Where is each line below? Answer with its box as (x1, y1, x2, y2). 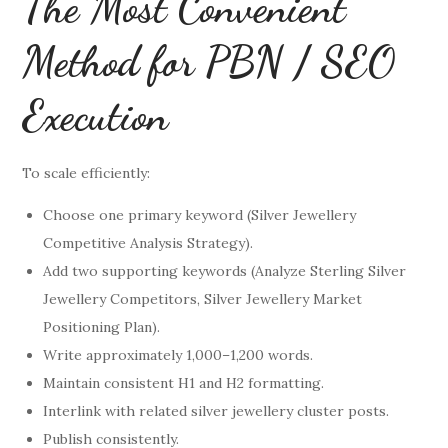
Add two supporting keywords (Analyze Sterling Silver (43, 261, 407, 280)
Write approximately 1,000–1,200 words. (43, 345, 314, 364)
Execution (22, 89, 169, 141)
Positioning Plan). (43, 317, 161, 336)
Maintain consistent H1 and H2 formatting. (43, 373, 325, 392)
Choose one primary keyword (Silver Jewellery (43, 205, 357, 224)
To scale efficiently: (22, 163, 151, 182)
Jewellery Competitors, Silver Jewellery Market (43, 289, 363, 308)
